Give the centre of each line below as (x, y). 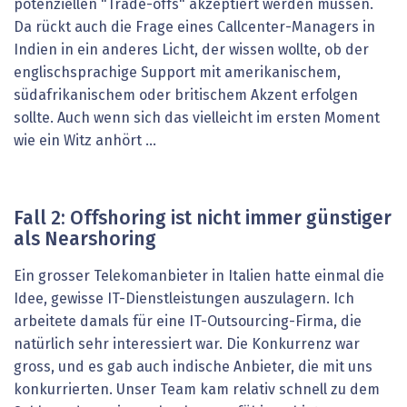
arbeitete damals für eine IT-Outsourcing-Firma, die (188, 321)
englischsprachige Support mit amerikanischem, (177, 73)
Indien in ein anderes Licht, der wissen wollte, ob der (191, 50)
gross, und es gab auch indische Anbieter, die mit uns (193, 367)
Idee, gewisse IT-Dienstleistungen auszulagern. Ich (184, 298)
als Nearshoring (85, 240)
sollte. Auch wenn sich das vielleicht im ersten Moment (197, 119)
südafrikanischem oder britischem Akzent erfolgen (186, 96)
